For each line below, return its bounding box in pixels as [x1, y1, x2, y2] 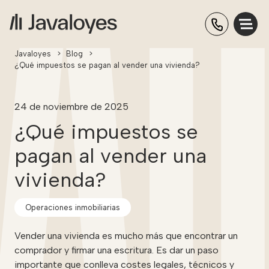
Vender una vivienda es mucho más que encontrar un [14, 229, 238, 241]
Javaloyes [14, 49, 51, 58]
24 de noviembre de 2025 [14, 101, 128, 112]
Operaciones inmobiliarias [25, 202, 121, 212]
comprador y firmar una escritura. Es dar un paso [14, 244, 219, 256]
